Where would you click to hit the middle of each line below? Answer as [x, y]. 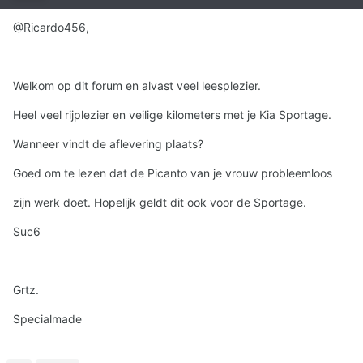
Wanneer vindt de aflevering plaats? [108, 144]
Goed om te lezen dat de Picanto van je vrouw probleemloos [173, 173]
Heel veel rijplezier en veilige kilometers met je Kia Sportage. [172, 115]
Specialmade [47, 319]
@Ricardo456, [51, 28]
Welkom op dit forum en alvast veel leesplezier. [137, 86]
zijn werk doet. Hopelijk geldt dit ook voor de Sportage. [160, 203]
